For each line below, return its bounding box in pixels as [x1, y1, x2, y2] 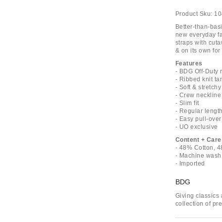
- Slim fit [175, 100, 199, 107]
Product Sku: [175, 10, 213, 17]
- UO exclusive [175, 123, 218, 130]
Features [175, 60, 203, 67]
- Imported [175, 160, 205, 167]
